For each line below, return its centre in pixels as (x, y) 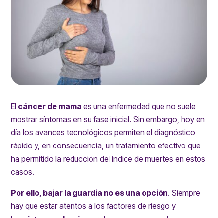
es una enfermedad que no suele (140, 106)
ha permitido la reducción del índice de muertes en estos (108, 159)
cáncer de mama (50, 106)
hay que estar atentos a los (58, 206)
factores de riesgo (138, 206)
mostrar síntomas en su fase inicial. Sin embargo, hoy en (108, 119)
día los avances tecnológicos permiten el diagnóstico (103, 133)
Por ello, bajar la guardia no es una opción (90, 193)
